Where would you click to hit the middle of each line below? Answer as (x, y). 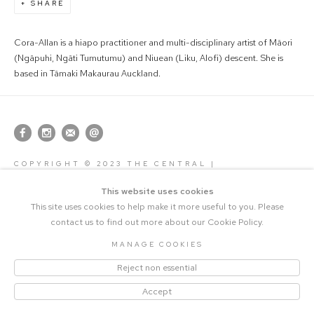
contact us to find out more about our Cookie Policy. (157, 222)
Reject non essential (157, 267)
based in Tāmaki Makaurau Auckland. (87, 73)
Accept (157, 291)
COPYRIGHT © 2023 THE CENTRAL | (115, 164)
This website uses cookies (157, 191)
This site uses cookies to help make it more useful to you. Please (157, 206)
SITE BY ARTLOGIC (157, 179)
